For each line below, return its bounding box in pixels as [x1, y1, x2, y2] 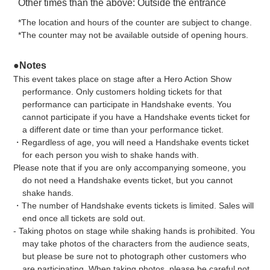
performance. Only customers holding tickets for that [22, 86, 222, 96]
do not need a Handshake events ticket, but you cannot [22, 175, 233, 185]
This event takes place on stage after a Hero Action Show [13, 74, 232, 84]
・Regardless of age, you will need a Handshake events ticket [13, 137, 250, 147]
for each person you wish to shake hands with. [22, 149, 199, 160]
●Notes [13, 60, 47, 71]
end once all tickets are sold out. [22, 213, 145, 223]
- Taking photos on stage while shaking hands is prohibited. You [13, 225, 256, 236]
